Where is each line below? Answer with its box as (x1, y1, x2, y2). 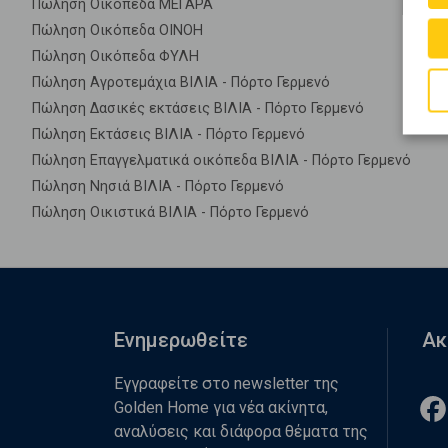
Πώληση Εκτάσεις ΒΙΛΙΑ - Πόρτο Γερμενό (32, 126, 305, 143)
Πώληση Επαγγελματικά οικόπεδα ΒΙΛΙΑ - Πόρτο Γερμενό (32, 152, 411, 169)
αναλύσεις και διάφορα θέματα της (114, 422, 368, 441)
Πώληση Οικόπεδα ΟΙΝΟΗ (32, 22, 203, 39)
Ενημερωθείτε (114, 328, 248, 352)
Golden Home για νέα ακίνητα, (114, 398, 328, 417)
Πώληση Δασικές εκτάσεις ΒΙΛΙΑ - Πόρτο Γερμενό (32, 100, 364, 117)
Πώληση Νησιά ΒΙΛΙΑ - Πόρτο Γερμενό (32, 178, 284, 195)
